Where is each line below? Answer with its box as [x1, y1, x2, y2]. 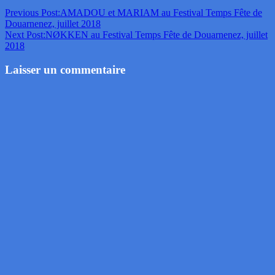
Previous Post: [5, 7, 60, 18]
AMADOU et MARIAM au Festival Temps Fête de [60, 7, 262, 18]
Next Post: [5, 29, 45, 41]
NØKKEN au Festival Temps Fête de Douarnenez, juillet [45, 29, 268, 41]
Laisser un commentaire [5, 63, 125, 76]
